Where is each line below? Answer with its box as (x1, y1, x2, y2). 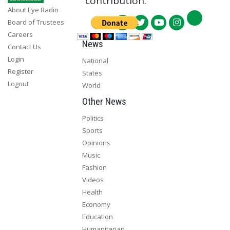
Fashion (82, 162, 107, 172)
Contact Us (8, 42, 41, 51)
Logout (8, 79, 29, 88)
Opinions (82, 138, 110, 147)
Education (82, 212, 113, 221)
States (82, 68, 102, 78)
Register (8, 67, 33, 76)
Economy (82, 199, 110, 209)
